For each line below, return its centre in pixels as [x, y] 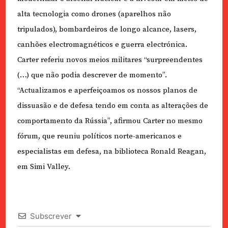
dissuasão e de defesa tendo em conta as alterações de [112, 105]
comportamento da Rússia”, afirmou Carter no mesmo [110, 121]
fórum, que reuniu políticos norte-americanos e [99, 136]
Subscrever [51, 216]
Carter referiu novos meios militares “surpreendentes [110, 60]
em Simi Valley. [44, 166]
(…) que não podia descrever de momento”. [92, 75]
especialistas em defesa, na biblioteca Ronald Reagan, [111, 151]
